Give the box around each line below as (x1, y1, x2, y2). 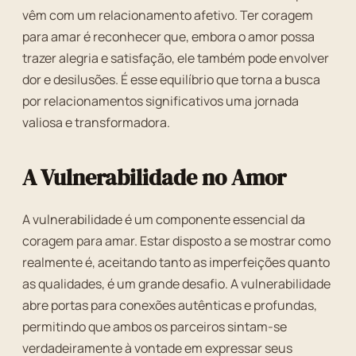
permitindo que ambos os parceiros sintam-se (22, 318, 287, 335)
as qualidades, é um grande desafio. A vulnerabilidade (22, 275, 331, 292)
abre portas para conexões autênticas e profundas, (22, 296, 317, 314)
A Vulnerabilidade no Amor (22, 162, 286, 192)
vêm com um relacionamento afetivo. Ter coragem (22, 6, 313, 24)
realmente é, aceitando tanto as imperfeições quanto (22, 253, 330, 271)
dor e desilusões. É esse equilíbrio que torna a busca (22, 71, 320, 88)
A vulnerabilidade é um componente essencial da (22, 211, 305, 228)
